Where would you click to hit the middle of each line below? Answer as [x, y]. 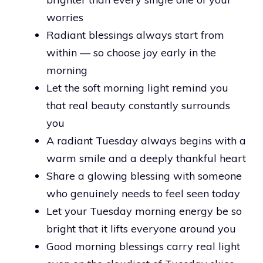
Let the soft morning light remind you [137, 87]
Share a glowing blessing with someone [144, 176]
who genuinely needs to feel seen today [143, 193]
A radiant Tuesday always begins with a [146, 140]
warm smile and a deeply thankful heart [146, 158]
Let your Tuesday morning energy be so [144, 211]
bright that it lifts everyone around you [141, 228]
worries [65, 17]
